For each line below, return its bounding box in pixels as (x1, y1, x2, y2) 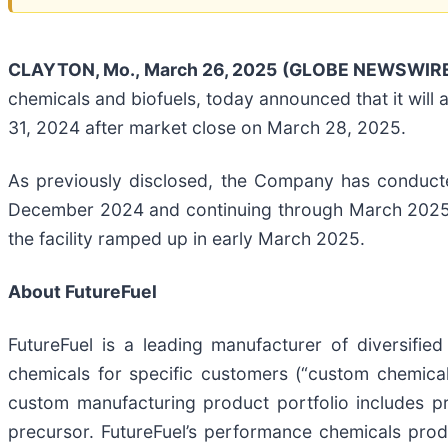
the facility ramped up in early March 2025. (8, 227, 365, 249)
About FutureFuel (8, 280, 157, 302)
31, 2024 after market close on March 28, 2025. (8, 116, 406, 138)
